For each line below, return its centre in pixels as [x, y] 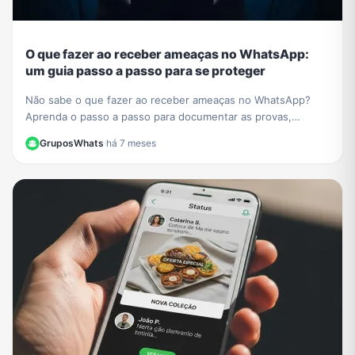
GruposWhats [72, 143]
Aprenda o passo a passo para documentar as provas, [158, 116]
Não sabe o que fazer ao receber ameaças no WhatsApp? [168, 99]
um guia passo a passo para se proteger [145, 71]
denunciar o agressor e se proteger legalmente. [144, 133]
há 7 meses [131, 143]
